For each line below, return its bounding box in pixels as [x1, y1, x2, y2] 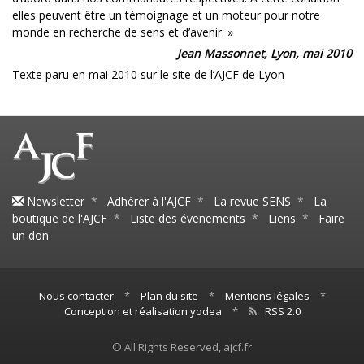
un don [12, 227, 49, 244]
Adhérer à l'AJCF [107, 193, 191, 210]
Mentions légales [224, 288, 310, 304]
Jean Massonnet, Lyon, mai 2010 [177, 45, 352, 61]
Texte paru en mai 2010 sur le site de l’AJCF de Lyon [12, 66, 284, 82]
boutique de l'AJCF [12, 210, 107, 227]
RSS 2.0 [264, 304, 301, 319]
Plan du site [140, 288, 198, 304]
